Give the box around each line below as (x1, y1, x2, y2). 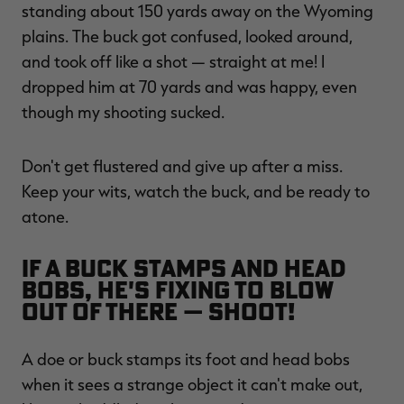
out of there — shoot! (22, 296, 295, 326)
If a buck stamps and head (22, 252, 346, 283)
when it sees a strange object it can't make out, (22, 373, 363, 394)
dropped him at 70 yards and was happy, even (22, 76, 357, 96)
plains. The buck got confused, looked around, (22, 25, 353, 46)
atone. (22, 206, 69, 226)
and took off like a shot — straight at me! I (22, 50, 325, 71)
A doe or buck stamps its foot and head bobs (22, 348, 350, 369)
